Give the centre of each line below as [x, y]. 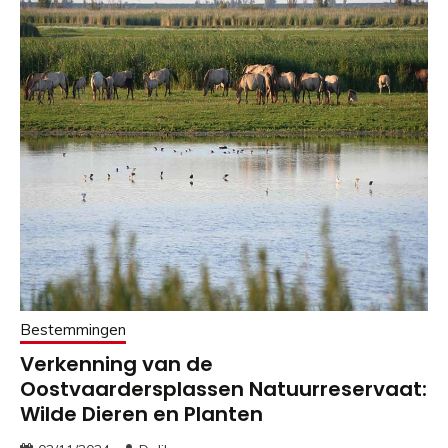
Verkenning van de [116, 364]
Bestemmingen [73, 330]
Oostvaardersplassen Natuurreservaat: [223, 389]
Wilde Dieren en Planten [141, 414]
